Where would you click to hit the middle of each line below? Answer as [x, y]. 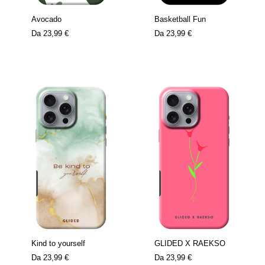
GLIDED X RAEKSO [190, 243]
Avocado [46, 19]
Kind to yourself [58, 243]
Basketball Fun [180, 19]
